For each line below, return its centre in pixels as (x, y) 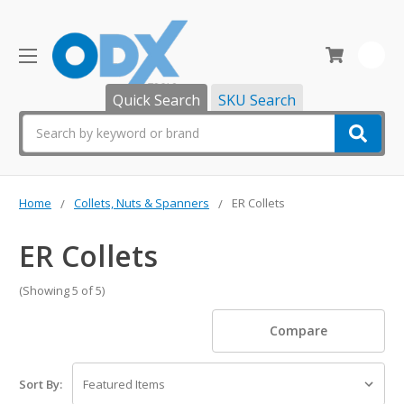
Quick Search (156, 100)
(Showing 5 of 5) (62, 291)
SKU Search (257, 100)
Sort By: (41, 385)
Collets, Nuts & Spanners (142, 202)
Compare (298, 331)
